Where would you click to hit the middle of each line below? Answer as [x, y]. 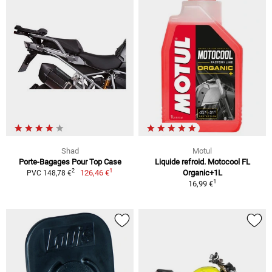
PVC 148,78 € [49, 173]
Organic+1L [202, 172]
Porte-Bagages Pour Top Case [70, 161]
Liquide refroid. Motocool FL [202, 161]
